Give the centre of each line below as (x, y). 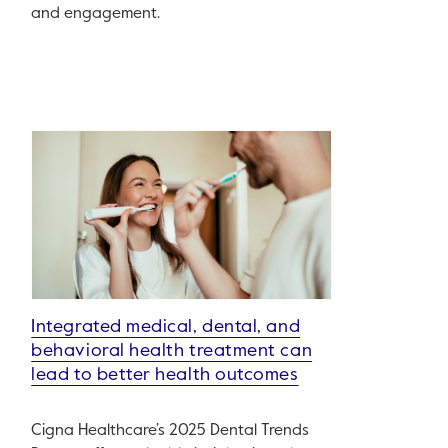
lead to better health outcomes (165, 375)
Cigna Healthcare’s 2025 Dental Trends (170, 431)
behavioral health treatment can (172, 351)
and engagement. (96, 14)
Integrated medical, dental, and (166, 327)
